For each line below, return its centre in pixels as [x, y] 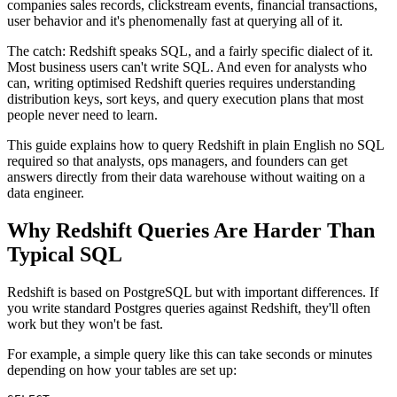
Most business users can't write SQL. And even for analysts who [187, 66]
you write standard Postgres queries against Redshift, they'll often [189, 307]
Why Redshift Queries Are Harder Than [191, 230]
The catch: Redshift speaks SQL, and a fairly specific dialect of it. [190, 51]
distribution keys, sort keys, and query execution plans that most [185, 98]
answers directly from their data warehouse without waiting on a [186, 176]
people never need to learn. [82, 114]
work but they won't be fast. [85, 323]
